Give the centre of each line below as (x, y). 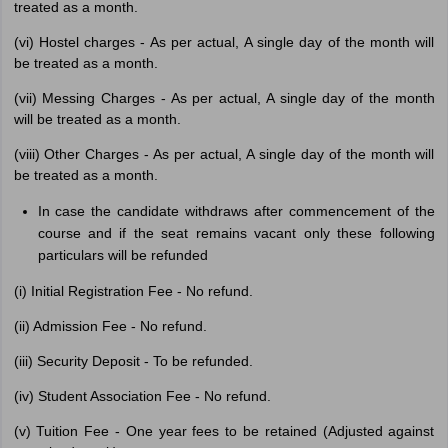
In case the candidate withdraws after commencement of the (236, 211)
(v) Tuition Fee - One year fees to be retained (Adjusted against (224, 431)
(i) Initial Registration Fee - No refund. (133, 291)
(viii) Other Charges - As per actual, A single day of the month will (224, 154)
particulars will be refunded (122, 255)
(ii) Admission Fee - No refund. (110, 326)
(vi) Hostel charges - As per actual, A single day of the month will (224, 42)
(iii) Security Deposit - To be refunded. (133, 361)
